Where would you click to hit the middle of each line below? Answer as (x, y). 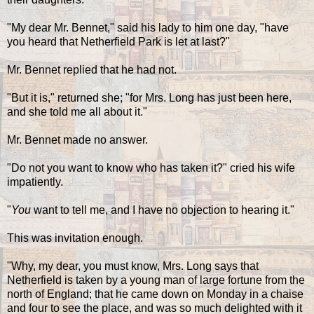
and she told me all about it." (77, 111)
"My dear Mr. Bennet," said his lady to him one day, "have (148, 27)
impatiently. (35, 182)
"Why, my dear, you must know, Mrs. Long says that (133, 266)
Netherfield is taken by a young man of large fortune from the (156, 280)
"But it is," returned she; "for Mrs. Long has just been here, (149, 97)
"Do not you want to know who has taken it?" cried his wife (151, 168)
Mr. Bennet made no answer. (77, 139)
